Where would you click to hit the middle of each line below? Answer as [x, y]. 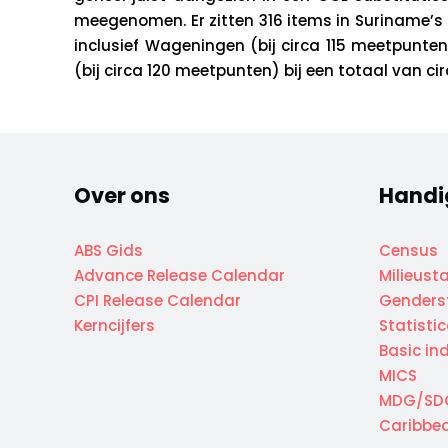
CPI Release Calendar [157, 300]
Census [408, 250]
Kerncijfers [114, 325]
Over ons [122, 195]
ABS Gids [108, 250]
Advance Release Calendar [179, 275]
